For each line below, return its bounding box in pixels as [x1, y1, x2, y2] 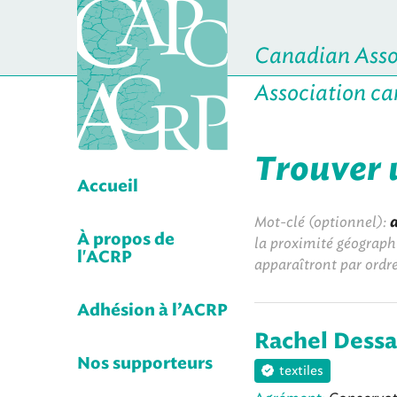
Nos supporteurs [77, 356, 213, 372]
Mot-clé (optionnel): [254, 214, 390, 230]
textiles [279, 363, 323, 379]
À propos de [77, 232, 175, 248]
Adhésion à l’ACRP [77, 303, 228, 319]
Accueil [77, 179, 138, 195]
